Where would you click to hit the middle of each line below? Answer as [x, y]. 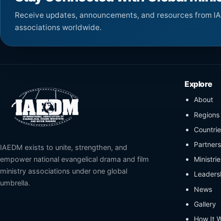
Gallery [205, 204]
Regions [206, 114]
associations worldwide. [58, 28]
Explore [198, 84]
